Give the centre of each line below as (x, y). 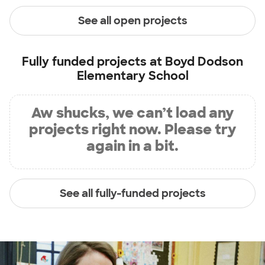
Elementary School (132, 76)
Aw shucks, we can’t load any (132, 113)
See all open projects (132, 20)
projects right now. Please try (132, 130)
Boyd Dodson (204, 62)
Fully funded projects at (93, 62)
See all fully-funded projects (132, 193)
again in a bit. (132, 146)
